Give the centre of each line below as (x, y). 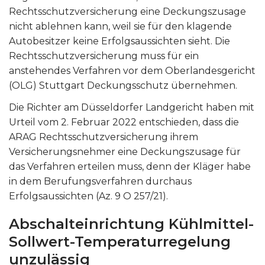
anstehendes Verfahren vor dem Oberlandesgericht (132, 71)
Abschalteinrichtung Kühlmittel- (131, 224)
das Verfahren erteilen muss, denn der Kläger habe (130, 167)
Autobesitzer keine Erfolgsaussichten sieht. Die (119, 41)
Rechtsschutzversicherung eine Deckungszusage (127, 12)
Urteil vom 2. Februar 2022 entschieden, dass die (124, 122)
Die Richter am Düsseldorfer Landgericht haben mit (132, 107)
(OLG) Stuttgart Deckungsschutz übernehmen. (123, 85)
